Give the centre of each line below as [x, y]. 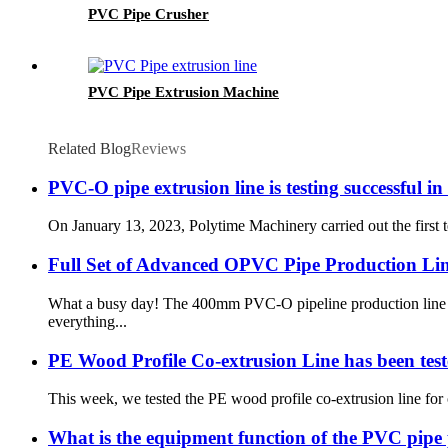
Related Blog [89, 149]
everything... [87, 321]
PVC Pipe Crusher [148, 14]
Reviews [158, 149]
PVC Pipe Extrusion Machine [183, 92]
